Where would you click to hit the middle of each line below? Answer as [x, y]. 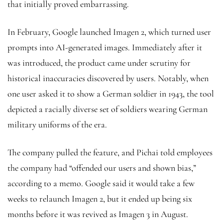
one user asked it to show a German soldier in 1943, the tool [111, 93]
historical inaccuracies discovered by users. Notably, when [108, 78]
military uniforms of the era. [58, 124]
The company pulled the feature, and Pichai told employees [110, 152]
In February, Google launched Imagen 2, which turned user [109, 32]
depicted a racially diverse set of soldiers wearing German [108, 109]
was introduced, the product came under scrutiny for [99, 62]
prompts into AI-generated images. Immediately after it [105, 47]
